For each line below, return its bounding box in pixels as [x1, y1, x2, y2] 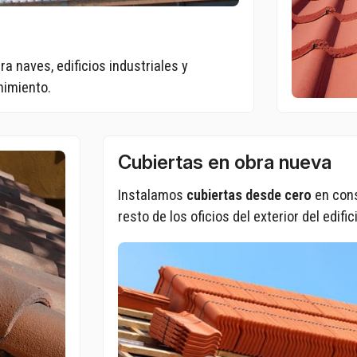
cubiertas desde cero [186, 186, 312, 204]
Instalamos [118, 186, 187, 204]
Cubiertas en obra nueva [118, 151, 332, 175]
